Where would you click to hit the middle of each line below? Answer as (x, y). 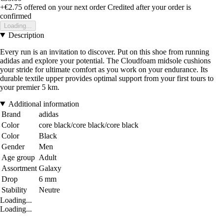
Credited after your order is (149, 7)
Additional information (43, 104)
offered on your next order (64, 7)
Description (26, 35)
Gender (13, 146)
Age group (18, 157)
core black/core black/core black (89, 125)
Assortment (19, 168)
